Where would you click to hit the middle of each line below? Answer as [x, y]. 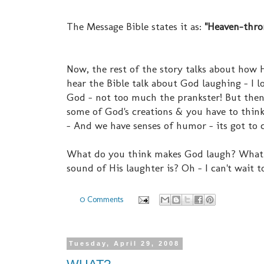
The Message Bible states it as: [136, 27]
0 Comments [102, 199]
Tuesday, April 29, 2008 [125, 244]
